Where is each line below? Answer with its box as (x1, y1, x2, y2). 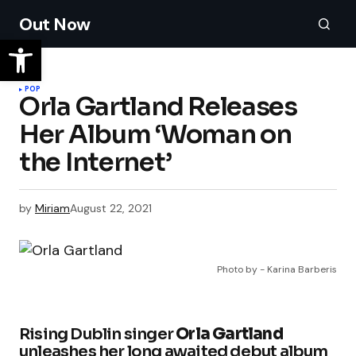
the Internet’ (19, 146, 172, 178)
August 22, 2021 (70, 201, 152, 215)
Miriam (35, 201, 70, 215)
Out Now (19, 12, 91, 36)
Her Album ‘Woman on (19, 118, 292, 150)
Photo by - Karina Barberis (217, 263, 337, 277)
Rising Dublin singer (19, 324, 176, 345)
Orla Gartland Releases (19, 91, 297, 122)
